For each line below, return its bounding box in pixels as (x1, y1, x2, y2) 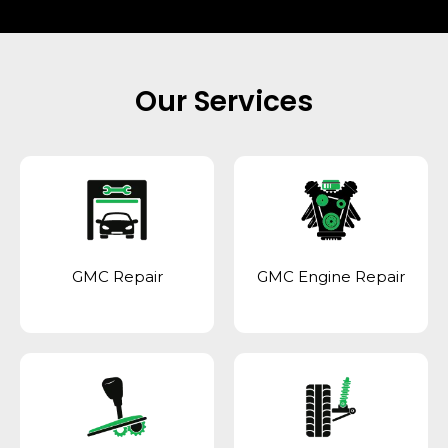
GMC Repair (71, 267, 163, 287)
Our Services (135, 82, 313, 122)
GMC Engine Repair (257, 267, 405, 287)
